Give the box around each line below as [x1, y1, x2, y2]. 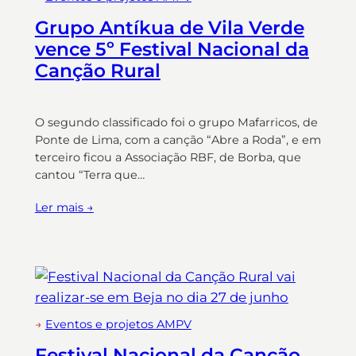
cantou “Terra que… [34, 167, 145, 182]
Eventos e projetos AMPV [44, 316, 192, 331]
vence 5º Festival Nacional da [34, 38, 309, 61]
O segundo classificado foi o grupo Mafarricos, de [34, 114, 318, 130]
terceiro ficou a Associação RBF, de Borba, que [34, 149, 301, 164]
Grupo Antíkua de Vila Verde [34, 17, 304, 40]
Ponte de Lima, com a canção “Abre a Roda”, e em [34, 132, 321, 147]
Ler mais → [34, 199, 94, 215]
